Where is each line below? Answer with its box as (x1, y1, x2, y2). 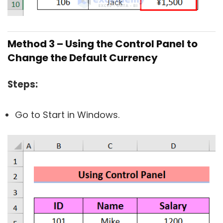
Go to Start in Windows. (15, 109, 119, 121)
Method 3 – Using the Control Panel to (7, 37, 198, 51)
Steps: (7, 78, 38, 92)
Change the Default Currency (7, 51, 158, 65)
